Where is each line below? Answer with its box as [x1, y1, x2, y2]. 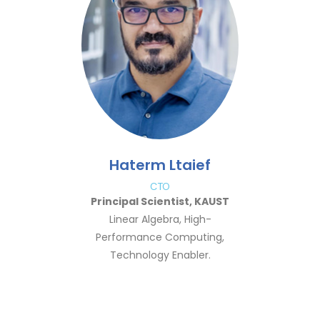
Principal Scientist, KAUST [91, 194, 229, 209]
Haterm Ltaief [109, 155, 211, 175]
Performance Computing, [96, 230, 224, 244]
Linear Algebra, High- [109, 212, 211, 226]
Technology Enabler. [109, 248, 211, 262]
